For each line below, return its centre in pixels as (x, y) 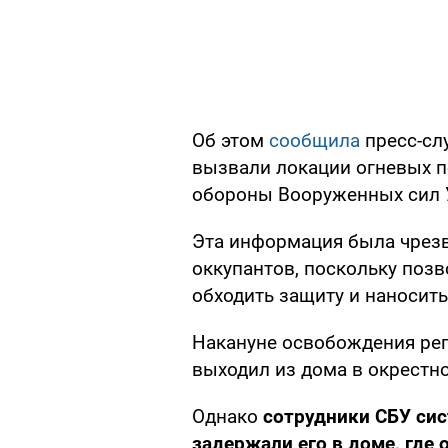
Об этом (230, 141)
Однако (227, 417)
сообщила (314, 141)
